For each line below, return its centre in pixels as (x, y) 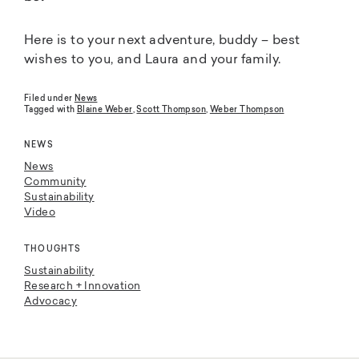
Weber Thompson (247, 110)
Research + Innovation (83, 286)
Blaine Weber (105, 110)
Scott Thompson (171, 110)
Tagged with (50, 110)
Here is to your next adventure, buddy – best (162, 40)
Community (55, 182)
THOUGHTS (53, 249)
